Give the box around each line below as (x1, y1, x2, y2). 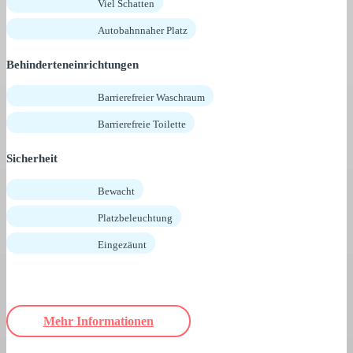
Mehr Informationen (43, 314, 154, 329)
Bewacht (98, 185, 135, 198)
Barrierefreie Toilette (98, 118, 186, 131)
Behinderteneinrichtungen (6, 58, 139, 72)
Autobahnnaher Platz (98, 24, 188, 37)
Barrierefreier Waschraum (98, 91, 205, 104)
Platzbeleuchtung (98, 212, 173, 225)
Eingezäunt (98, 239, 147, 251)
